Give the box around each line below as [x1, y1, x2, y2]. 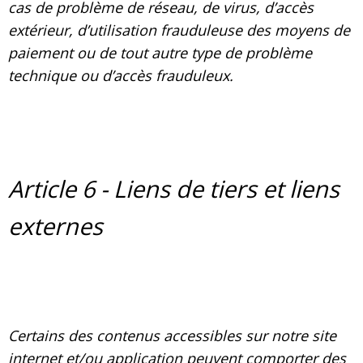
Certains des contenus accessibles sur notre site [8, 325, 336, 345]
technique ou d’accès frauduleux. [8, 66, 233, 86]
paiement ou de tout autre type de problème [8, 43, 312, 63]
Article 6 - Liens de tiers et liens [8, 172, 340, 204]
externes [8, 209, 103, 241]
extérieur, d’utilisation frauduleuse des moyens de [8, 20, 350, 41]
